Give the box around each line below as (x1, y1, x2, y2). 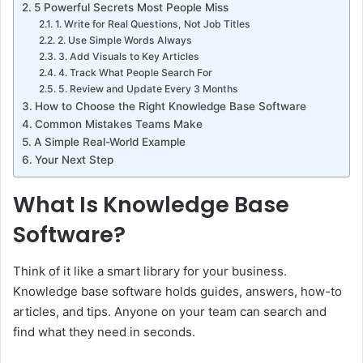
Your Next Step (34, 153, 113, 167)
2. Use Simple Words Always (57, 34, 192, 47)
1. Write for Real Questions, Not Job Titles (54, 18, 250, 31)
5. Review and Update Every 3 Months (58, 83, 238, 96)
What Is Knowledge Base (13, 190, 289, 220)
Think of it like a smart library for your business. (13, 263, 287, 279)
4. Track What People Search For (58, 66, 212, 79)
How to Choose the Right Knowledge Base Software (34, 100, 306, 113)
